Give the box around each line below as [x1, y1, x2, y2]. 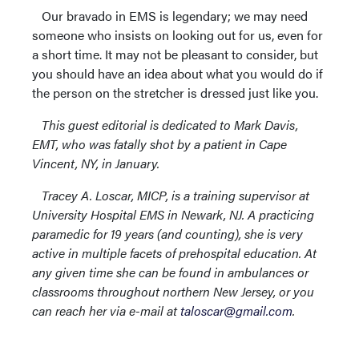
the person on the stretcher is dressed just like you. [32, 83, 318, 102]
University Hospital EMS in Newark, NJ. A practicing [32, 205, 314, 224]
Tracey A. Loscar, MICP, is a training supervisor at [32, 186, 309, 204]
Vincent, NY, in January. [32, 154, 159, 172]
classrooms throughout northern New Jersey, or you [32, 282, 314, 301]
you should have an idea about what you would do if [32, 64, 323, 83]
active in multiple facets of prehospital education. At [32, 244, 317, 262]
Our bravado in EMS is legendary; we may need [32, 6, 308, 25]
